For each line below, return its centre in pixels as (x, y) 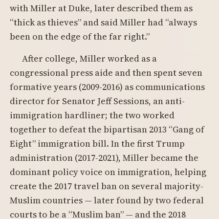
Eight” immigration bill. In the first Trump (97, 143)
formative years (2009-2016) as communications (107, 87)
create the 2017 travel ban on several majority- (107, 186)
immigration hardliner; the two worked (92, 115)
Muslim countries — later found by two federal (107, 200)
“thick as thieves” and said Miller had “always (103, 22)
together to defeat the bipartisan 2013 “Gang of (107, 129)
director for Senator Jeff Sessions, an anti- (97, 101)
